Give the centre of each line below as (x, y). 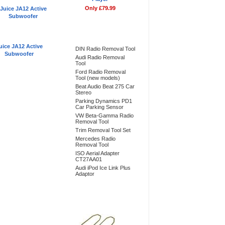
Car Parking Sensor (99, 107)
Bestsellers (84, 33)
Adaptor (85, 174)
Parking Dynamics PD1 (104, 101)
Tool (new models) (98, 78)
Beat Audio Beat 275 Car (105, 86)
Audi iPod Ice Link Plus (103, 168)
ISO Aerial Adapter (97, 153)
